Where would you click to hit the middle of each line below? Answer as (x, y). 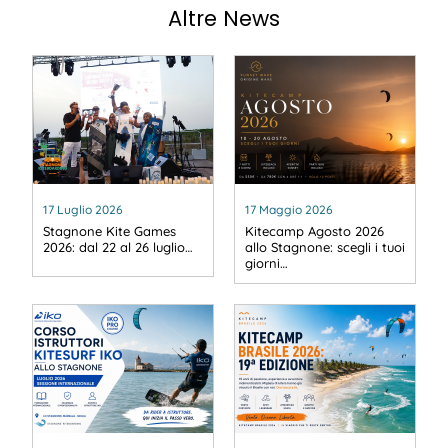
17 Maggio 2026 (289, 210)
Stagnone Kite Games (109, 231)
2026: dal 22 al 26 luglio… (118, 247)
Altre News (224, 19)
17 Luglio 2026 (83, 210)
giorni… (266, 263)
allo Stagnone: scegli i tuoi (325, 247)
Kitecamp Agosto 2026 (314, 231)
